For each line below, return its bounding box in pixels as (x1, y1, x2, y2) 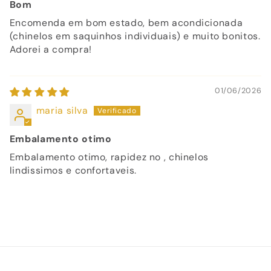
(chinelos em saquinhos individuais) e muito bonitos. (9, 30, 261, 43)
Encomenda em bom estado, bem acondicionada (9, 16, 243, 30)
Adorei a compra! (9, 43, 92, 56)
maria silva (36, 104, 88, 117)
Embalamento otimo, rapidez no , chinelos (9, 151, 209, 164)
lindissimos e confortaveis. (9, 164, 137, 177)
